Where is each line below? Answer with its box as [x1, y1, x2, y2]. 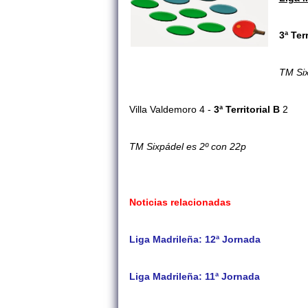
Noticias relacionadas [129, 197, 231, 208]
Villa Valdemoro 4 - [129, 104, 211, 115]
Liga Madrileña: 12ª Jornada [129, 234, 261, 245]
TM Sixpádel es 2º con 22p [129, 142, 246, 152]
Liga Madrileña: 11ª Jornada [129, 272, 260, 282]
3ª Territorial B [211, 104, 283, 115]
